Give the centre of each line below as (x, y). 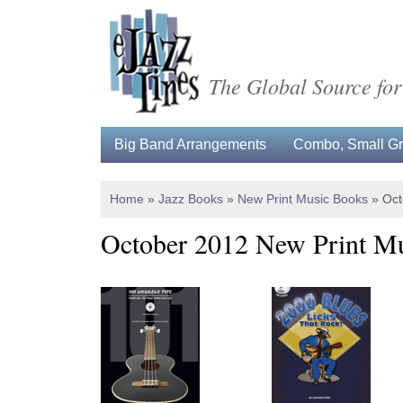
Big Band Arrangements (190, 144)
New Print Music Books (303, 199)
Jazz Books (191, 199)
